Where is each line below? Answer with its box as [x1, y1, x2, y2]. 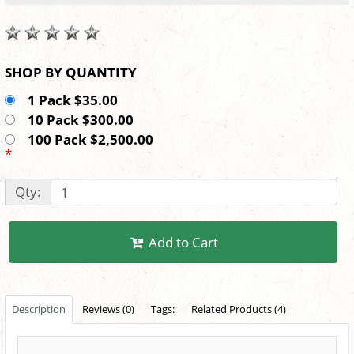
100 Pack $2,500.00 [24, 130, 163, 149]
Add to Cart [149, 233, 219, 252]
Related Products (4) [191, 302, 286, 317]
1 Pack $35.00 [24, 91, 127, 110]
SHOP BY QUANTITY [66, 63, 137, 82]
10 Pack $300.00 [24, 111, 143, 130]
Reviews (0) [82, 302, 134, 317]
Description [12, 302, 66, 317]
